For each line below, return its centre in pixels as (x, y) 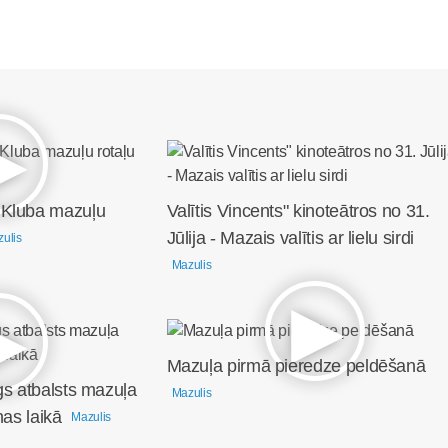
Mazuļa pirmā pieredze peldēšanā (296, 365)
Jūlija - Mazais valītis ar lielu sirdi (290, 237)
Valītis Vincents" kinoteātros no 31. (298, 210)
